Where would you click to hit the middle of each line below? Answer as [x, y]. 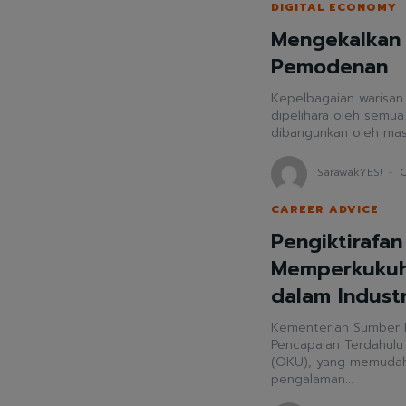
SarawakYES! [349, 173]
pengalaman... [312, 379]
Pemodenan [329, 67]
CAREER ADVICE [324, 209]
